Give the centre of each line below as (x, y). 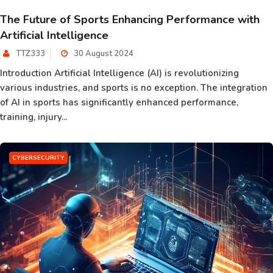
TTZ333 (30, 54)
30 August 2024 (103, 54)
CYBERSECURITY (38, 158)
